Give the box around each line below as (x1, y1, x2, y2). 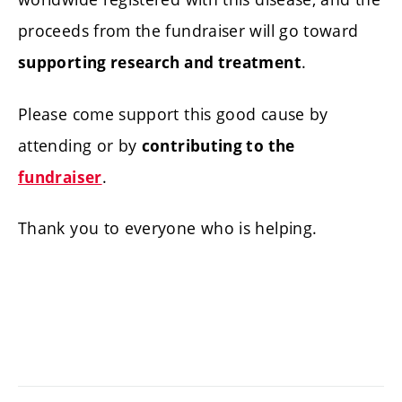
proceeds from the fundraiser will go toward (18, 20, 359, 42)
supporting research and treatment (18, 52, 301, 74)
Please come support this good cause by (18, 102, 328, 125)
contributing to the (141, 135, 295, 156)
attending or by (18, 134, 142, 156)
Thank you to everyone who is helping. (18, 217, 318, 240)
